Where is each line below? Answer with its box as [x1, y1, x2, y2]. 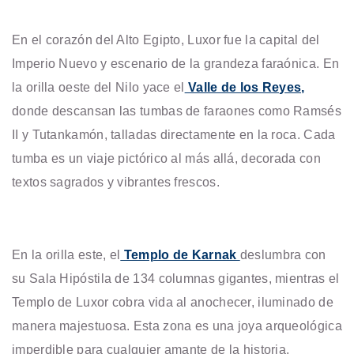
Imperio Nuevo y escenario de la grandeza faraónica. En [12, 57, 340, 70]
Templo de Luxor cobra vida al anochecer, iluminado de [12, 296, 333, 309]
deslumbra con [239, 248, 326, 262]
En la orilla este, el [12, 248, 121, 262]
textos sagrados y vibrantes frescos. [12, 175, 220, 189]
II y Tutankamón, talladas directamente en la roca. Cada [12, 128, 336, 141]
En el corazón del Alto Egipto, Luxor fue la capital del [12, 33, 320, 47]
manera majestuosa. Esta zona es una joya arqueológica [12, 319, 342, 333]
